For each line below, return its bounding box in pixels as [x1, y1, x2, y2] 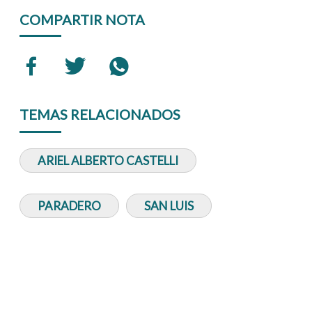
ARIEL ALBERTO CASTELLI [38, 153, 179, 168]
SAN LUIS [144, 198, 194, 213]
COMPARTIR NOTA [19, 11, 146, 28]
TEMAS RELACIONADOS [19, 106, 181, 123]
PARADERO [38, 198, 102, 213]
